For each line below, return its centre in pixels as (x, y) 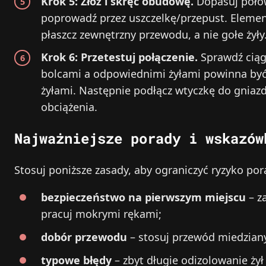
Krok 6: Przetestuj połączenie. (119, 57)
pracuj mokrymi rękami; (101, 214)
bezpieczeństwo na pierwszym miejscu (143, 197)
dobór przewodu (84, 237)
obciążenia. (69, 107)
